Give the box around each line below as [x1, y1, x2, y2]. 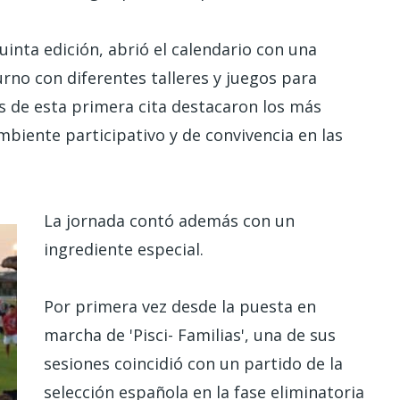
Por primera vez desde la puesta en [44, 296, 316, 318]
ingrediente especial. [44, 237, 208, 260]
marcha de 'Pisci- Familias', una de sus [44, 324, 336, 346]
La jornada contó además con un [44, 209, 295, 231]
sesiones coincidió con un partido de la [44, 353, 343, 375]
